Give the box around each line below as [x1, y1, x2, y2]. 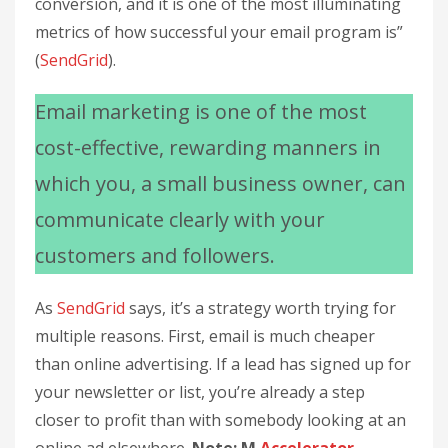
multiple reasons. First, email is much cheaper [35, 325, 375, 347]
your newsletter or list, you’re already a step [35, 381, 365, 403]
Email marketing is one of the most [35, 98, 367, 125]
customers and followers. [35, 242, 275, 269]
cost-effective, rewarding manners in [35, 134, 381, 161]
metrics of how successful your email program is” [35, 21, 403, 43]
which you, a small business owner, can [35, 170, 406, 197]
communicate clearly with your [35, 206, 325, 233]
